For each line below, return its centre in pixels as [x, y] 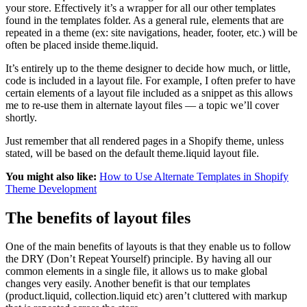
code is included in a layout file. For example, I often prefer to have [150, 80]
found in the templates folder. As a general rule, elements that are [145, 20]
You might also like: [51, 176]
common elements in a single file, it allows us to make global [136, 271]
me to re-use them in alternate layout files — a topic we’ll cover [142, 105]
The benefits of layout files [98, 218]
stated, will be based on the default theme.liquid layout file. [132, 153]
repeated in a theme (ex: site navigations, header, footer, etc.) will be [151, 32]
